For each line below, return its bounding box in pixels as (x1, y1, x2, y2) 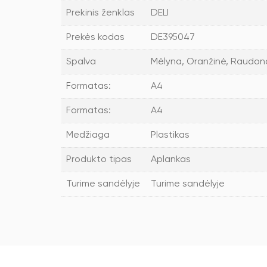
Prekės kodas (66, 33, 125, 42)
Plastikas (151, 131, 190, 140)
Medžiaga (66, 131, 110, 140)
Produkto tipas (66, 155, 132, 164)
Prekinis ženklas (66, 8, 135, 18)
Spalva (66, 57, 96, 67)
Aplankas (151, 155, 191, 164)
